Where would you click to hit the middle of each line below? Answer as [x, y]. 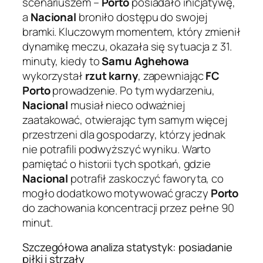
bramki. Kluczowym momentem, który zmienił [131, 32]
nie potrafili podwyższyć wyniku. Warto [117, 149]
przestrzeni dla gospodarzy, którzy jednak [124, 135]
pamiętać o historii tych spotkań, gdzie [117, 164]
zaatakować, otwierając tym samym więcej [125, 120]
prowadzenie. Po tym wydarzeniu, [133, 91]
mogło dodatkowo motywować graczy [117, 193]
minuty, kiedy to [62, 61]
